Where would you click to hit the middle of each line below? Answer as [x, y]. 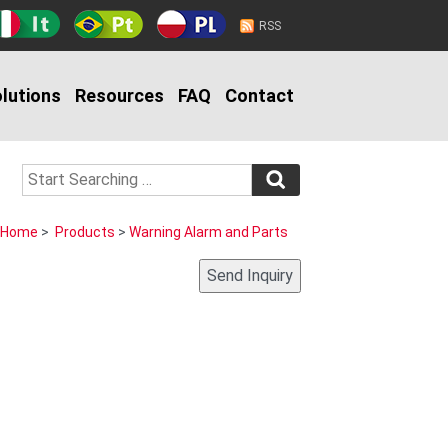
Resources [119, 95]
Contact [259, 95]
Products [85, 232]
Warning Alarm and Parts [208, 232]
